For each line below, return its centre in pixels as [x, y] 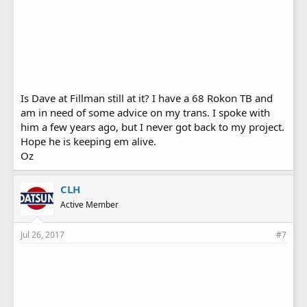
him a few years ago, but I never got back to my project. [152, 126]
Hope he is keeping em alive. [88, 141]
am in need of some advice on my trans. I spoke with [145, 112]
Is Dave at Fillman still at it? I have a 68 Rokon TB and [147, 98]
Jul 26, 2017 [42, 234]
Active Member [89, 204]
